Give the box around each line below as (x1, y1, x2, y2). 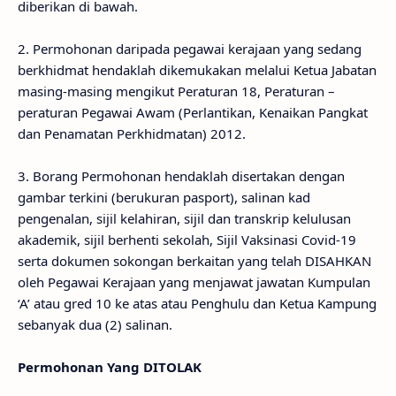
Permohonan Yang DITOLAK (18, 358, 202, 376)
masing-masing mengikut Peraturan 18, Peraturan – (18, 82, 335, 100)
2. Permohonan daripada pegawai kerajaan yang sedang (18, 40, 362, 57)
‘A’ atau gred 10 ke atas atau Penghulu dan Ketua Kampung (18, 294, 377, 312)
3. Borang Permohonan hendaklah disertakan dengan (18, 167, 345, 185)
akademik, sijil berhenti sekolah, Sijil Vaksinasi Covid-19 (18, 231, 356, 248)
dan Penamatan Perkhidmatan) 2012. (18, 125, 246, 142)
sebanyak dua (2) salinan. (18, 316, 172, 333)
